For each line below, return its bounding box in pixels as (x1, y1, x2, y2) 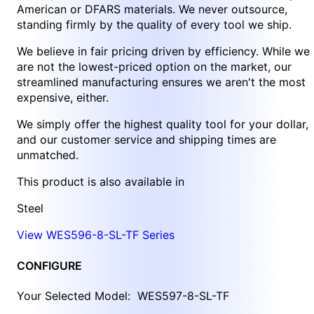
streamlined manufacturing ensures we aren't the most (17, 75, 306, 90)
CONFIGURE (17, 258, 82, 273)
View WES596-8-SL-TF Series (17, 228, 175, 243)
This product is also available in (17, 175, 184, 189)
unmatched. (17, 148, 78, 163)
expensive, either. (17, 90, 109, 105)
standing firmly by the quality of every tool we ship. (17, 18, 292, 32)
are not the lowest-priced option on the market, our (17, 60, 292, 74)
